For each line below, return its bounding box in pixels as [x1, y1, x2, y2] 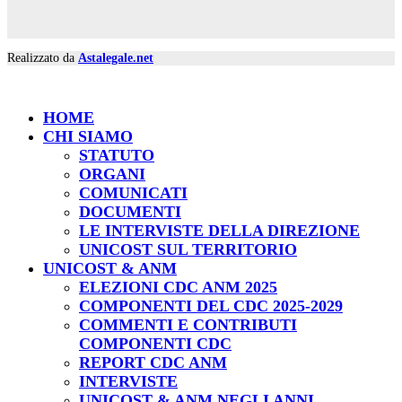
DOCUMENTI [79, 203, 181, 222]
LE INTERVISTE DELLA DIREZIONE [79, 222, 360, 240]
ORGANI [79, 165, 145, 184]
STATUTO [79, 146, 154, 165]
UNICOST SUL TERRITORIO [79, 240, 297, 259]
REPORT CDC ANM [79, 354, 227, 372]
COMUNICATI [79, 184, 188, 203]
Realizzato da [7, 51, 78, 66]
